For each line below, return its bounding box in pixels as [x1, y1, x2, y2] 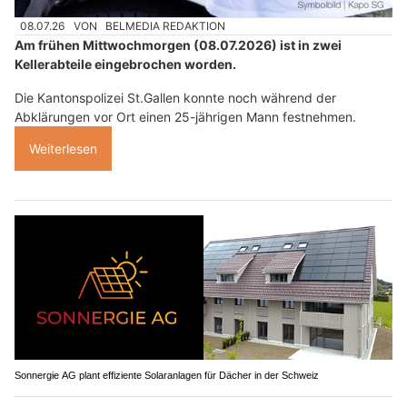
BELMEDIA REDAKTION [105, 18, 226, 33]
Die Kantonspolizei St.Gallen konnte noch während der [15, 90, 336, 105]
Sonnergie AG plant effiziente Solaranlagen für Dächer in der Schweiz [15, 370, 319, 382]
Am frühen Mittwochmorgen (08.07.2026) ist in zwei [15, 37, 342, 53]
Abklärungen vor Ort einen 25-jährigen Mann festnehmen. [15, 109, 356, 124]
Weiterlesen [29, 141, 97, 156]
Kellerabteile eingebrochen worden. [15, 56, 236, 72]
